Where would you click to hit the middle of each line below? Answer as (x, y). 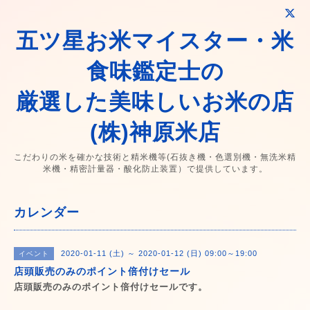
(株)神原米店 (155, 132)
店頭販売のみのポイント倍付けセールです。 (111, 287)
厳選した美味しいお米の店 (155, 102)
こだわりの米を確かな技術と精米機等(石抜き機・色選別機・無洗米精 (155, 157)
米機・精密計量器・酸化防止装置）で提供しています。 (155, 169)
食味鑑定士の (155, 71)
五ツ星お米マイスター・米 (155, 41)
